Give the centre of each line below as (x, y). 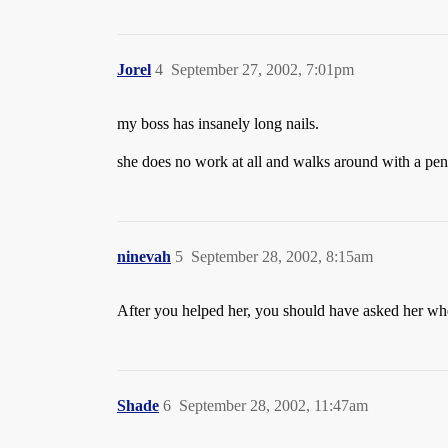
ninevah (144, 256)
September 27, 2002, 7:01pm (262, 69)
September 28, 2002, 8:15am (282, 256)
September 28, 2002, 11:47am (273, 405)
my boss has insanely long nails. (218, 123)
